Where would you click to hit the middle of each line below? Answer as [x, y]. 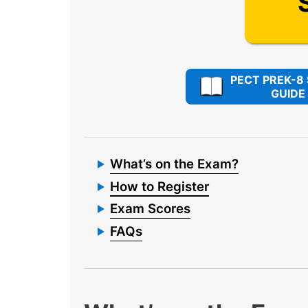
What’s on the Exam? [174, 164]
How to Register [159, 186]
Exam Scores [150, 209]
